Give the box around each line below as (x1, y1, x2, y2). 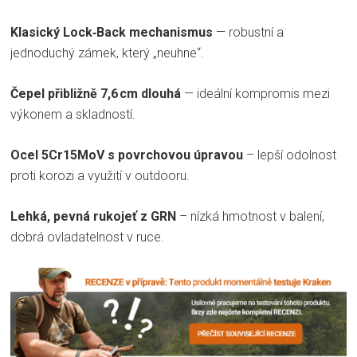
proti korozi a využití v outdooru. (10, 168, 190, 184)
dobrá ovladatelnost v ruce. (10, 229, 164, 245)
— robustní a (213, 25, 284, 41)
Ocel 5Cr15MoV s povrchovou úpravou (10, 147, 246, 163)
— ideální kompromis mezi (181, 86, 330, 102)
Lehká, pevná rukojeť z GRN (10, 209, 176, 225)
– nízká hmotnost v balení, (176, 209, 324, 225)
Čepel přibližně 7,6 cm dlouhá (10, 86, 181, 102)
